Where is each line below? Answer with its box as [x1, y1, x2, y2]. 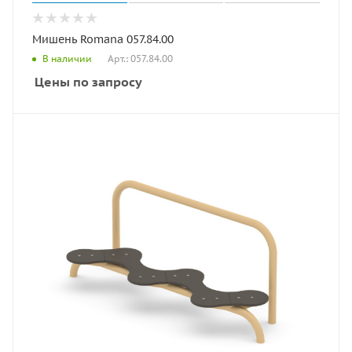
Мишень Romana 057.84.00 [32, 31, 174, 46]
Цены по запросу [35, 73, 142, 90]
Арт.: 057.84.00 [108, 52, 173, 64]
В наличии [42, 53, 92, 65]
